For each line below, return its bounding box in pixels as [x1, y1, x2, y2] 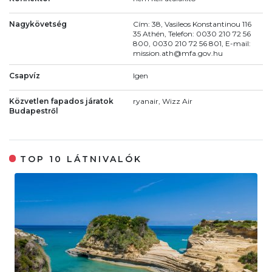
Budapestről [9, 106, 58, 115]
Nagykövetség [9, 19, 67, 29]
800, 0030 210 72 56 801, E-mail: [133, 38, 251, 48]
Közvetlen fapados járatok [9, 96, 114, 106]
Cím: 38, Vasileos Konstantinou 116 [133, 19, 251, 29]
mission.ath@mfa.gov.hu [133, 48, 223, 58]
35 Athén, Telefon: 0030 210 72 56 [133, 29, 251, 38]
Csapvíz [9, 70, 40, 80]
